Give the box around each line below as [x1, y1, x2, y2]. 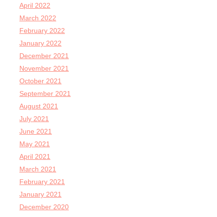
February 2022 [19, 27, 65, 35]
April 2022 [19, 1, 50, 10]
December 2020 [19, 203, 69, 211]
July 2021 [19, 115, 49, 123]
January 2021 [19, 190, 62, 199]
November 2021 [19, 64, 69, 73]
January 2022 [19, 39, 62, 47]
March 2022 [19, 14, 56, 22]
